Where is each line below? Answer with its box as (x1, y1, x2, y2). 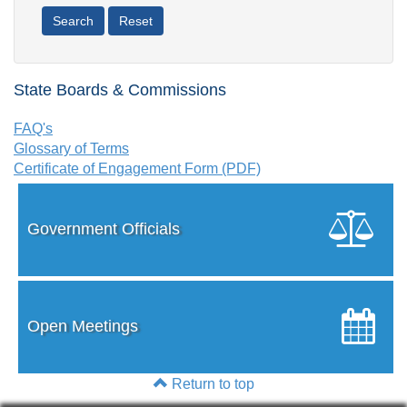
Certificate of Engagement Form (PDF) (14, 160, 261, 176)
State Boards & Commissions (14, 80, 226, 99)
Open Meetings (27, 316, 138, 335)
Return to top (167, 375, 254, 392)
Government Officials (27, 219, 180, 238)
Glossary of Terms (14, 140, 129, 156)
